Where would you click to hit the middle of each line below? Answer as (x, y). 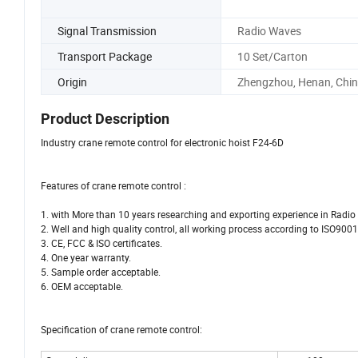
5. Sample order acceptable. (101, 272)
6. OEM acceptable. (82, 286)
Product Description (105, 119)
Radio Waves (269, 30)
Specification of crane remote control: (121, 330)
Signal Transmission (107, 30)
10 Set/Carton (272, 56)
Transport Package (105, 56)
